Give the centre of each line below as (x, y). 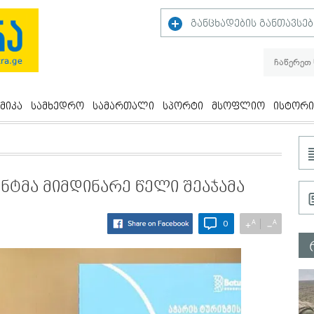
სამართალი (123, 107)
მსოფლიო (238, 107)
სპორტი (183, 107)
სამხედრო (57, 107)
